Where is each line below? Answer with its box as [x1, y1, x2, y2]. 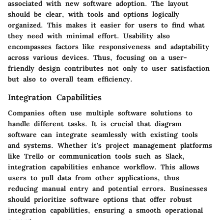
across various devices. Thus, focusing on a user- [8, 53, 187, 62]
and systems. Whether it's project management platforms [8, 141, 212, 150]
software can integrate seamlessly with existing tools [8, 130, 198, 139]
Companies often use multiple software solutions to [8, 109, 192, 117]
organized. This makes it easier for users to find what [8, 20, 205, 29]
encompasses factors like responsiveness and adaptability [8, 42, 209, 51]
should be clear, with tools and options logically [8, 9, 179, 19]
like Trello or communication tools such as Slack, [8, 152, 185, 161]
